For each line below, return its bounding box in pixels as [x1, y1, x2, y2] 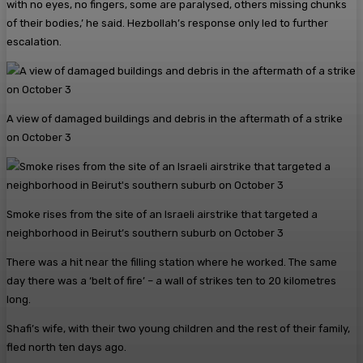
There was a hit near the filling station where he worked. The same [6, 255, 337, 268]
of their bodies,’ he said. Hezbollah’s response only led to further [6, 16, 328, 29]
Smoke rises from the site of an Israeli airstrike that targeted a [6, 207, 318, 220]
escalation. [6, 35, 62, 48]
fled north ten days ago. [6, 340, 126, 353]
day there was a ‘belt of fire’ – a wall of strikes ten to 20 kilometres [6, 274, 336, 287]
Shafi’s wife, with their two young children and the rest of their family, [6, 322, 350, 335]
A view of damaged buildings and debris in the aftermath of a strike [6, 112, 343, 125]
